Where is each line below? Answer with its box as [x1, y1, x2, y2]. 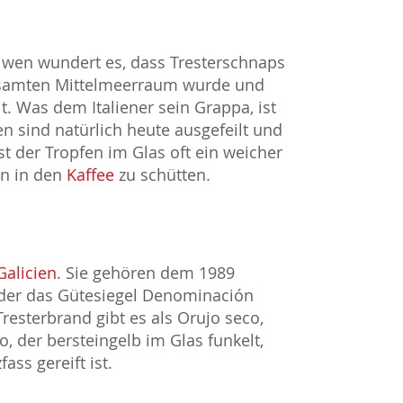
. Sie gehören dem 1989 [57, 262, 235, 284]
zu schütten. [114, 164, 210, 186]
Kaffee [67, 164, 114, 186]
